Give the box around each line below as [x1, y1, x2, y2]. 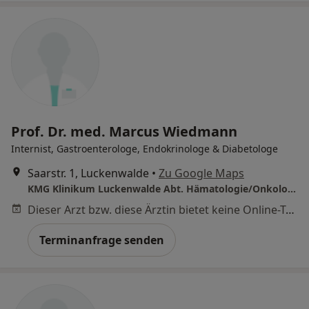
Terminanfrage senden [39, 232, 164, 248]
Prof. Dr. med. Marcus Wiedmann [11, 121, 237, 141]
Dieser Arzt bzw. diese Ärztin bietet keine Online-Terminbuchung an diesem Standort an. [286, 201, 295, 217]
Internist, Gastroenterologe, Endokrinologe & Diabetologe [11, 141, 278, 155]
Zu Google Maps [159, 165, 244, 181]
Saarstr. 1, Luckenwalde [28, 165, 149, 181]
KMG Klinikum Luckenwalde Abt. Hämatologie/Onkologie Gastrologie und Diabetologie [288, 181, 296, 195]
